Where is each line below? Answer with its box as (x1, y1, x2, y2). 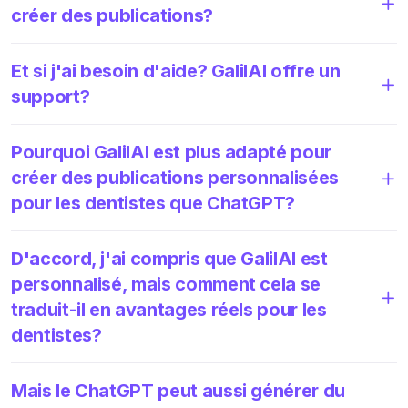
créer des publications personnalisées (11, 166, 339, 189)
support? (11, 85, 90, 107)
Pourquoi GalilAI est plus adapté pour (11, 140, 331, 163)
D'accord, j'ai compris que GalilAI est (11, 247, 328, 270)
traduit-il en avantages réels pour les (11, 298, 327, 321)
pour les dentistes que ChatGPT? (11, 191, 296, 214)
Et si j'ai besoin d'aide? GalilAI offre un (11, 59, 341, 82)
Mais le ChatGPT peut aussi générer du (11, 379, 345, 402)
